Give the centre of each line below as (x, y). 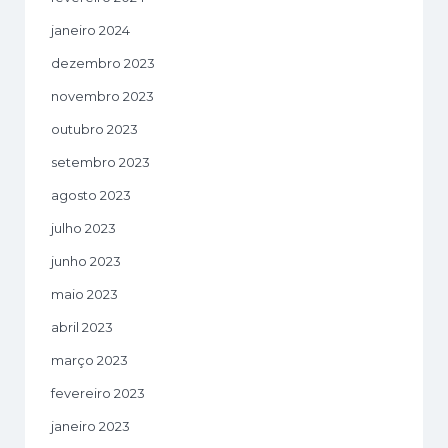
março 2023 (89, 359)
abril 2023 (82, 326)
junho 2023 (86, 260)
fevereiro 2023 (98, 392)
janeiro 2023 (90, 425)
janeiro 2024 (90, 29)
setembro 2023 (100, 161)
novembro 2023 (102, 95)
